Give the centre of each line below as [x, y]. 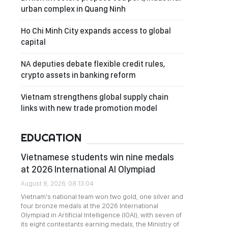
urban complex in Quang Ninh [73, 9]
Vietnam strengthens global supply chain [95, 97]
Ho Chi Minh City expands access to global [96, 31]
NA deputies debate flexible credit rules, [93, 64]
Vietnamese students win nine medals [97, 157]
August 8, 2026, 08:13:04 [57, 183]
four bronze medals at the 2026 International [90, 206]
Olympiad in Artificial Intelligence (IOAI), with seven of [101, 215]
